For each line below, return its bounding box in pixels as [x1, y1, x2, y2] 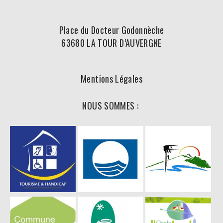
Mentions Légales [81, 72, 142, 85]
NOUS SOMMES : [82, 99, 141, 112]
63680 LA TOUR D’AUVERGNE [61, 36, 162, 49]
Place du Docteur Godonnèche [59, 23, 164, 36]
